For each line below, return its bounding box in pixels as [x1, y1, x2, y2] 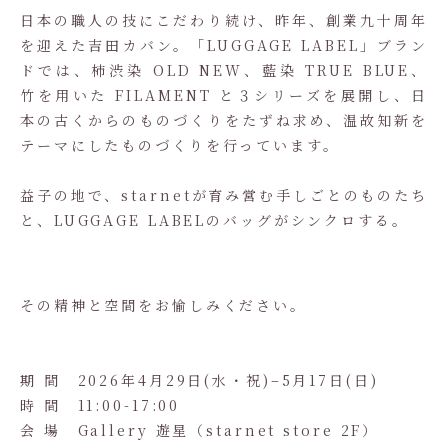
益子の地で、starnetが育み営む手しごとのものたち [20, 185, 428, 205]
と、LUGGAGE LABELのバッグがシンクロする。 [20, 210, 409, 230]
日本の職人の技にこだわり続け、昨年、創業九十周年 [20, 10, 428, 30]
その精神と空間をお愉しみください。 [20, 295, 307, 315]
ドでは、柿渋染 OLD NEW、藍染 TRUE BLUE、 [20, 60, 428, 80]
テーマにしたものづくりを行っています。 [20, 135, 340, 155]
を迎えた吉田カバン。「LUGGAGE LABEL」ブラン [20, 35, 428, 55]
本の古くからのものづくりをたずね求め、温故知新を [20, 110, 428, 130]
